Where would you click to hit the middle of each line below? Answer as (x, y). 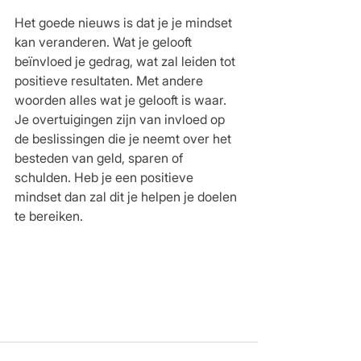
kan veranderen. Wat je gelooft (105, 41)
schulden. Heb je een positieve (106, 177)
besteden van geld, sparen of (100, 158)
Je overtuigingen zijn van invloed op (121, 119)
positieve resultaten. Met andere (110, 80)
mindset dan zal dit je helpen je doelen (127, 196)
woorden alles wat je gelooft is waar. (124, 100)
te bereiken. (49, 216)
